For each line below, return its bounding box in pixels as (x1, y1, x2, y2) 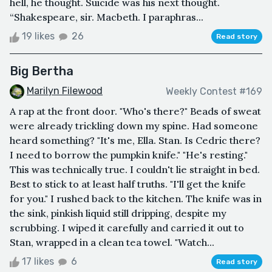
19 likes (19, 30, 57, 42)
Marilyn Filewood (27, 85, 103, 97)
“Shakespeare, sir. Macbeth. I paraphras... (10, 11, 203, 24)
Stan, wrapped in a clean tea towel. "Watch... (10, 236, 214, 249)
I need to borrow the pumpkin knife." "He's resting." (10, 149, 248, 161)
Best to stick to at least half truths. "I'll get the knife (10, 178, 246, 191)
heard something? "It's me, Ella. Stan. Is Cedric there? (10, 134, 260, 147)
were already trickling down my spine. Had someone (10, 120, 258, 132)
